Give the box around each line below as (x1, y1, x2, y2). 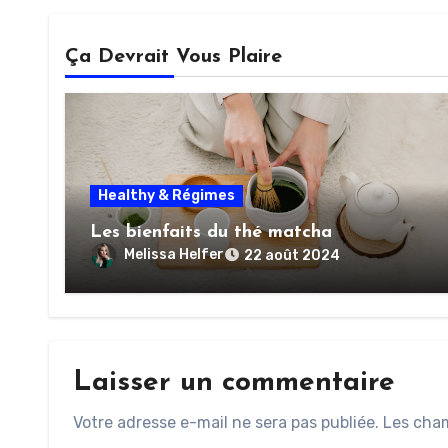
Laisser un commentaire (73, 368, 395, 397)
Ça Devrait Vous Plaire (65, 46, 282, 67)
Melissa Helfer (124, 245, 224, 263)
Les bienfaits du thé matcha (90, 222, 332, 242)
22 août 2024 (244, 246, 340, 264)
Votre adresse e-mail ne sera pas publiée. (73, 412, 379, 432)
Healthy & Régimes (98, 186, 235, 204)
